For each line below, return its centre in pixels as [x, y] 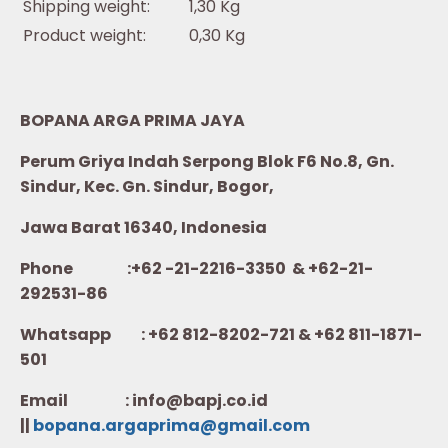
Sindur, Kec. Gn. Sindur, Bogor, [147, 186]
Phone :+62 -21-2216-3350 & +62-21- [196, 268]
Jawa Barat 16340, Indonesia [143, 227]
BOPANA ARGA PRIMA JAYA [132, 120]
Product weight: [84, 35]
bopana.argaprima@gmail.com [171, 425]
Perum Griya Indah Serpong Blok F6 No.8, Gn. [207, 161]
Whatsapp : [84, 334]
